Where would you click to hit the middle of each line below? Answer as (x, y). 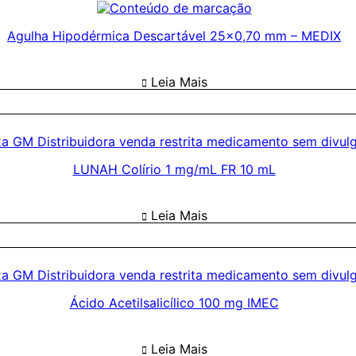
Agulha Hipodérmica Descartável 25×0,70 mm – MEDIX (174, 36)
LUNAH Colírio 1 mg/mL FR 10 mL (174, 170)
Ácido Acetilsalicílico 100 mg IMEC (174, 303)
